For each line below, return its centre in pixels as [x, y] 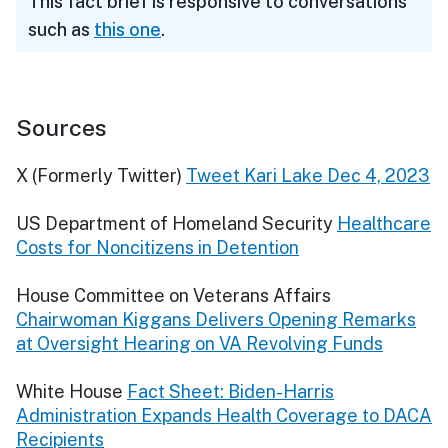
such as [61, 29]
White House [69, 391]
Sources [61, 127]
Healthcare [384, 223]
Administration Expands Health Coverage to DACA [224, 415]
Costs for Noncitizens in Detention [157, 247]
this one [127, 29]
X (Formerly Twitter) [99, 175]
